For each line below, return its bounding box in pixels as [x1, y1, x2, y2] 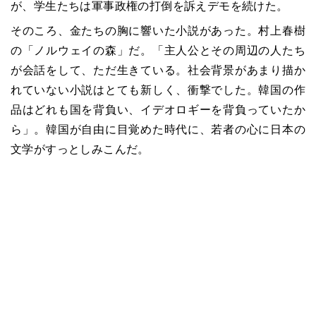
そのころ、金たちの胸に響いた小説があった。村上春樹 [11, 25, 305, 37]
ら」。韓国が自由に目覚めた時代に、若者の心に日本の [11, 123, 305, 136]
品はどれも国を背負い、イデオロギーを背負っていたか [11, 104, 305, 116]
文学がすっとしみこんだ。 [11, 143, 150, 156]
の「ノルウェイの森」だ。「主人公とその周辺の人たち [11, 44, 305, 57]
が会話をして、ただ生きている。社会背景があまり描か [11, 64, 305, 77]
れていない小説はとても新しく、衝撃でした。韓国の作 [11, 84, 305, 97]
